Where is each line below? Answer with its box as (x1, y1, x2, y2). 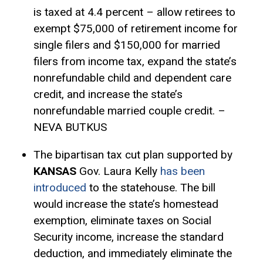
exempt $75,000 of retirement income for (33, 21, 238, 35)
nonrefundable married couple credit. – (33, 103, 225, 117)
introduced (33, 180, 86, 194)
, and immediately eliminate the (82, 246, 232, 260)
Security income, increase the (33, 230, 180, 244)
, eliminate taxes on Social (85, 213, 211, 227)
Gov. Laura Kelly (76, 164, 160, 178)
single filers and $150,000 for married (33, 38, 220, 52)
